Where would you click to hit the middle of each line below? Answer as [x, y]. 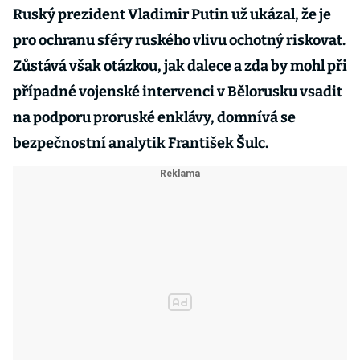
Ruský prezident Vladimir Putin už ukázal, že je [172, 14]
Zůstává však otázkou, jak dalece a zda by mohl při [180, 66]
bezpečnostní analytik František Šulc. [141, 143]
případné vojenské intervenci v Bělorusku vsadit [178, 92]
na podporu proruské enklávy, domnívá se [154, 117]
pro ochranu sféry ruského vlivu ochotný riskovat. [179, 40]
